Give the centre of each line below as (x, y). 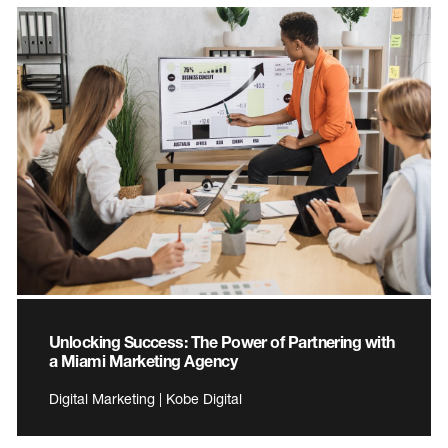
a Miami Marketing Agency (143, 361)
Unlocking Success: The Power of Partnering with (222, 342)
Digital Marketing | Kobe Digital (145, 399)
